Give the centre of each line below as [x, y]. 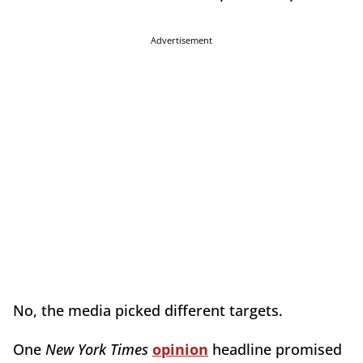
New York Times [97, 349]
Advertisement [181, 40]
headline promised [275, 349]
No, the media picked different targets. [148, 310]
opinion [180, 349]
